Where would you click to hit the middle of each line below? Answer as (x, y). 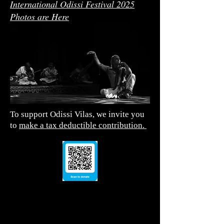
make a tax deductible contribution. (83, 125)
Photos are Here (39, 16)
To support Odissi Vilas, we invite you (77, 114)
